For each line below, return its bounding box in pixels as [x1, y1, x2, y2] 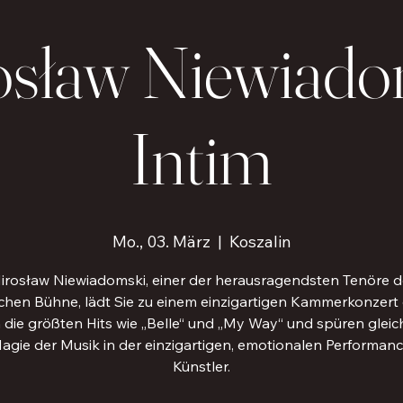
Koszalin [228, 230, 291, 252]
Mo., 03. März [112, 230, 210, 252]
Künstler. [173, 356, 230, 375]
